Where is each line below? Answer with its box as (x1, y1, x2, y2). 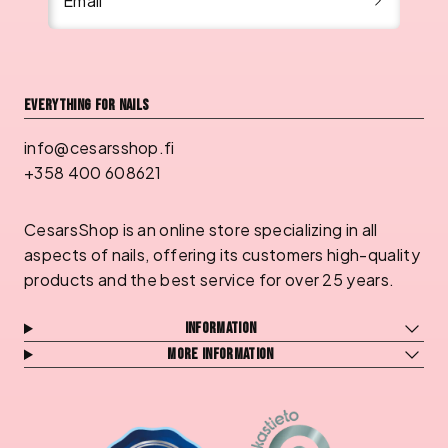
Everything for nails (24, 96, 150, 116)
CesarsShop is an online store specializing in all (24, 219, 378, 241)
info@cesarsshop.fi (24, 137, 175, 159)
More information (167, 345, 274, 365)
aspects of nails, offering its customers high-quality (24, 244, 420, 266)
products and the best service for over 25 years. (24, 269, 395, 291)
